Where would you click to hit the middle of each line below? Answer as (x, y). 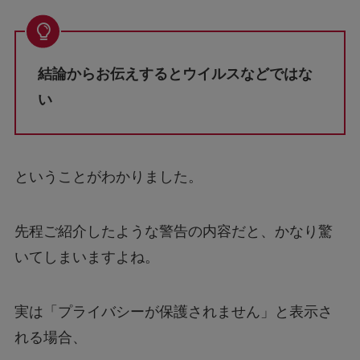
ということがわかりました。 (108, 153)
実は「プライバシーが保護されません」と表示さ (173, 287)
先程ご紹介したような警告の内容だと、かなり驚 (173, 208)
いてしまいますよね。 (86, 233)
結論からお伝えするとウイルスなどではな (175, 49)
